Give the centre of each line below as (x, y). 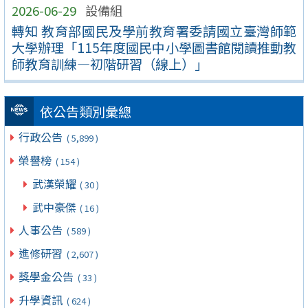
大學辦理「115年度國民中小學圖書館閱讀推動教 (154, 47)
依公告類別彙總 (85, 112)
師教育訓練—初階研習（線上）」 (109, 64)
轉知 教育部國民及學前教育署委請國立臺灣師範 (154, 31)
